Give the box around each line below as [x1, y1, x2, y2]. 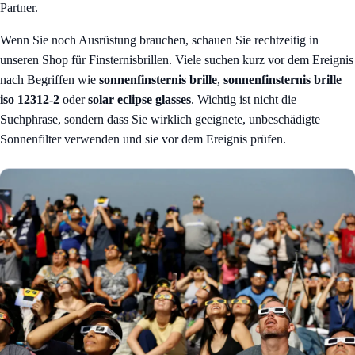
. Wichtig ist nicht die [191, 93, 296, 107]
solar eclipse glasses [88, 93, 191, 107]
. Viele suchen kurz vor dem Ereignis [169, 53, 353, 67]
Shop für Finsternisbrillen [42, 53, 169, 67]
